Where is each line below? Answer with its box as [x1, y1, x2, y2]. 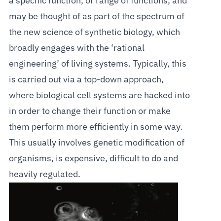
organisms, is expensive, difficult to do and [8, 154, 178, 163]
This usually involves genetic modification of [8, 138, 184, 147]
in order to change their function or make [8, 107, 171, 116]
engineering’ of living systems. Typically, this [8, 59, 186, 69]
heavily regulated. [8, 170, 80, 179]
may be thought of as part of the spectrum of [8, 12, 184, 21]
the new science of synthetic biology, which [8, 28, 180, 37]
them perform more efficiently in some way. [8, 122, 183, 132]
